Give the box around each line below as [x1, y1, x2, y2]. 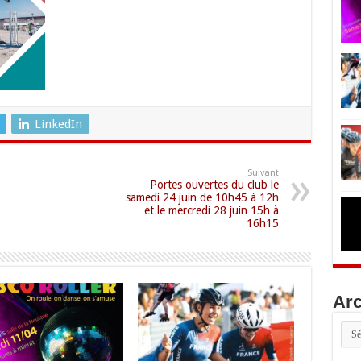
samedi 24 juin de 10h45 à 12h [125, 190, 279, 204]
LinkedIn [34, 116, 82, 131]
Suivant [247, 167, 279, 178]
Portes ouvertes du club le [149, 177, 279, 191]
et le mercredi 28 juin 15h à [143, 203, 279, 217]
